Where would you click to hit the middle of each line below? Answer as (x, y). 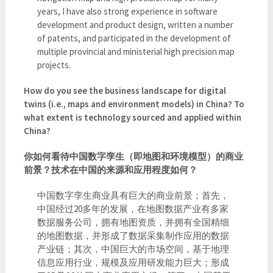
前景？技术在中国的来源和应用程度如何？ (110, 169)
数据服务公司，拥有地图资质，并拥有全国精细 (133, 222)
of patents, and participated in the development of (134, 38)
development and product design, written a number (136, 24)
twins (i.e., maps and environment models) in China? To (134, 104)
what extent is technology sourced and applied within (132, 117)
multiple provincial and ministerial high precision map (136, 51)
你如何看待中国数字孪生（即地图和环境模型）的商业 (133, 156)
